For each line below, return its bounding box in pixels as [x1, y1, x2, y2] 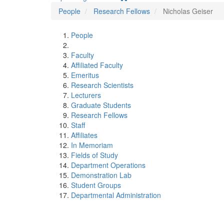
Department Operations [71, 160, 145, 170]
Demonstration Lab [71, 170, 131, 180]
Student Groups [71, 180, 121, 190]
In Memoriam [71, 140, 113, 150]
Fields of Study [71, 150, 118, 160]
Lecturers [71, 90, 101, 100]
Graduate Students [71, 100, 131, 110]
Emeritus [71, 70, 99, 80]
